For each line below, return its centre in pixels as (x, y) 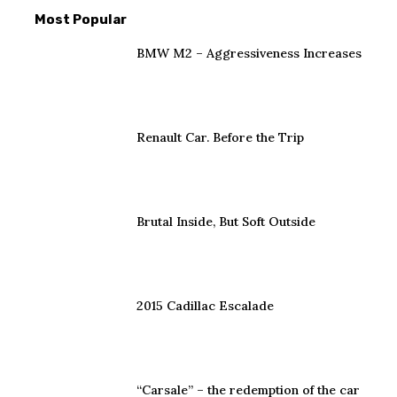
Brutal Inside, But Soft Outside (226, 222)
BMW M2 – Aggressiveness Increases (249, 54)
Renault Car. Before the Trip (220, 138)
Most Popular (81, 20)
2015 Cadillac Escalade (205, 306)
